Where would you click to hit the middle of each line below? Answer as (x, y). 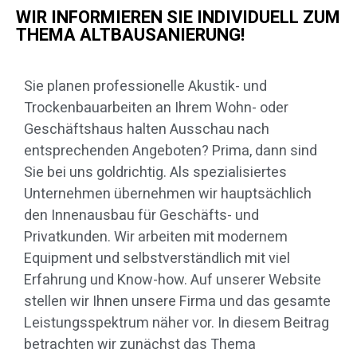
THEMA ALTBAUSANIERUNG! (130, 35)
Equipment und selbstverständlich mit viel (157, 259)
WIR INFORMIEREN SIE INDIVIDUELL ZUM (178, 18)
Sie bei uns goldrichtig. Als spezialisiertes (155, 173)
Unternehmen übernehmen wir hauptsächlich (168, 194)
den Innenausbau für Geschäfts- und (141, 216)
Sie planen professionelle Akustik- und (145, 87)
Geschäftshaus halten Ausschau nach (147, 130)
